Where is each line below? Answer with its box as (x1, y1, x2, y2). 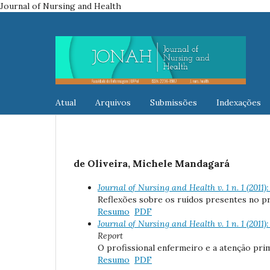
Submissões (150, 96, 197, 108)
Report (98, 230, 123, 241)
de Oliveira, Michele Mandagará (74, 157, 230, 169)
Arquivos (95, 96, 131, 108)
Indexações (216, 96, 261, 108)
